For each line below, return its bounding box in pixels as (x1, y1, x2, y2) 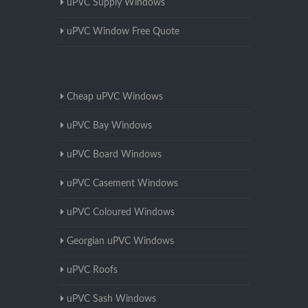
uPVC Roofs (67, 265, 118, 276)
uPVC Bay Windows (67, 121, 152, 131)
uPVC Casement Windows (67, 179, 178, 189)
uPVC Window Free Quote (67, 27, 179, 37)
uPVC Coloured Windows (67, 208, 175, 218)
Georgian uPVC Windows (67, 236, 174, 247)
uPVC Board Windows (67, 150, 162, 160)
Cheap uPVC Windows (67, 92, 163, 102)
